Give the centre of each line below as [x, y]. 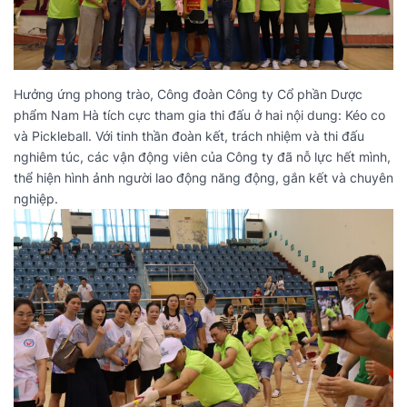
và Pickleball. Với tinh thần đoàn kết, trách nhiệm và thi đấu [189, 135]
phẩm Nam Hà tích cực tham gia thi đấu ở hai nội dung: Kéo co [199, 114]
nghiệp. [36, 198]
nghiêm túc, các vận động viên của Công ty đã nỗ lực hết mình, [202, 156]
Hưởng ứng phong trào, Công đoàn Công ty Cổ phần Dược [188, 94]
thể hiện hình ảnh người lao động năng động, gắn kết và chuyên [203, 177]
